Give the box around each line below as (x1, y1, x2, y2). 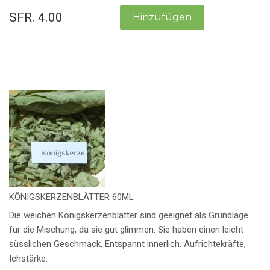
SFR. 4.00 (9, 10, 63, 25)
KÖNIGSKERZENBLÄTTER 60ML (9, 191, 134, 202)
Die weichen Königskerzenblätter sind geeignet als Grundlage (9, 210, 248, 221)
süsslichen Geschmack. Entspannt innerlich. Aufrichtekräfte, (9, 239, 246, 250)
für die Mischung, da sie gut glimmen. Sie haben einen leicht (9, 224, 243, 236)
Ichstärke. (9, 253, 48, 265)
